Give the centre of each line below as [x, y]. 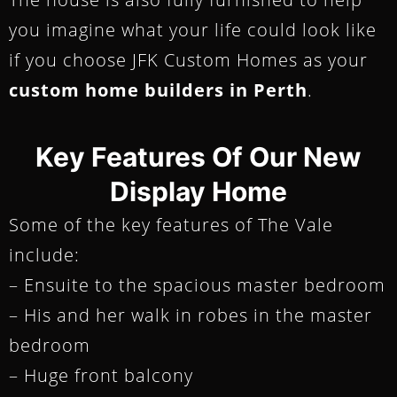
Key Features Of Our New [198, 156]
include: [44, 254]
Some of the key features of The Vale [171, 224]
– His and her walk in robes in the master [191, 315]
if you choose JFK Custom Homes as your [188, 59]
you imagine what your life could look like [193, 29]
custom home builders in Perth [158, 90]
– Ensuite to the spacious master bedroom [197, 284]
